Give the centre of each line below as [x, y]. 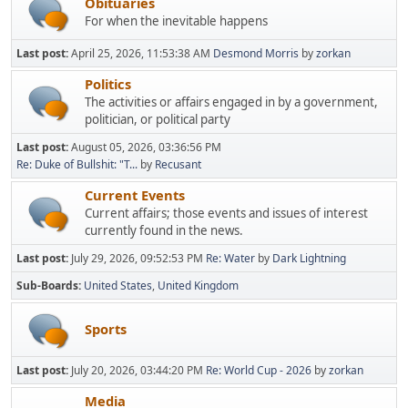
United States [118, 285]
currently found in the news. [164, 230]
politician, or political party [158, 119]
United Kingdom [198, 285]
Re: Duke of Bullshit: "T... [77, 164]
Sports [106, 328]
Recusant [178, 164]
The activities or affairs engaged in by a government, [231, 102]
